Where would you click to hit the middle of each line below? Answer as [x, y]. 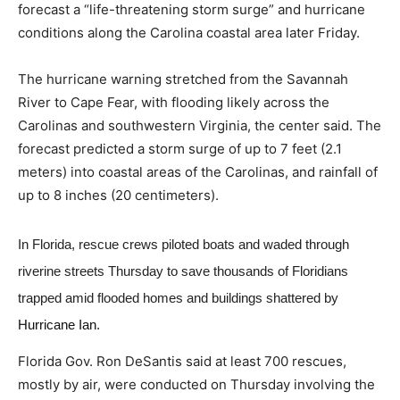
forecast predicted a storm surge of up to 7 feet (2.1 [180, 149]
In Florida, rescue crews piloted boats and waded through [183, 244]
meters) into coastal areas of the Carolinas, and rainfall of [198, 172]
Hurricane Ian [57, 325]
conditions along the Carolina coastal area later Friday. [189, 33]
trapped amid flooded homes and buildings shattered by [178, 298]
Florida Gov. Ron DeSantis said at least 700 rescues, [182, 361]
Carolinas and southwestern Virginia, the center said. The [200, 125]
